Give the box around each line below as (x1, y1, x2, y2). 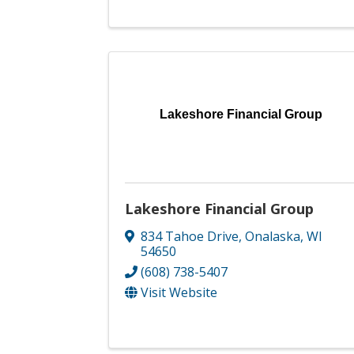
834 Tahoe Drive (141, 228, 239, 246)
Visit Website (141, 284, 217, 302)
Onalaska (245, 228, 300, 246)
